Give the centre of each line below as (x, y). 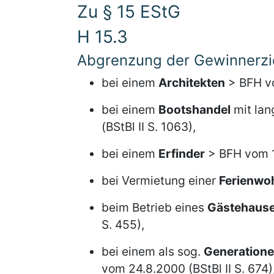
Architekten (192, 83)
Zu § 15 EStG (129, 12)
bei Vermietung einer (160, 180)
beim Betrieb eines (154, 207)
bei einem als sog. (153, 251)
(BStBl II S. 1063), (149, 127)
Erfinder (182, 154)
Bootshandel (194, 109)
